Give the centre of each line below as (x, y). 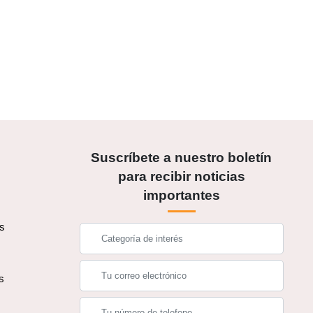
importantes (181, 195)
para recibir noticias (181, 176)
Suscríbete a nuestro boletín (182, 158)
